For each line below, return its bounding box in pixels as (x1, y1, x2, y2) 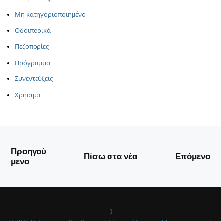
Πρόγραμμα (15, 58, 50, 67)
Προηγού (10, 146, 46, 157)
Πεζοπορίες (15, 42, 49, 51)
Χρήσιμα (15, 90, 40, 99)
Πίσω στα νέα (84, 150, 137, 162)
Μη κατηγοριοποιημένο (15, 10, 86, 19)
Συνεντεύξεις (15, 74, 53, 83)
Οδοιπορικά (15, 26, 51, 35)
